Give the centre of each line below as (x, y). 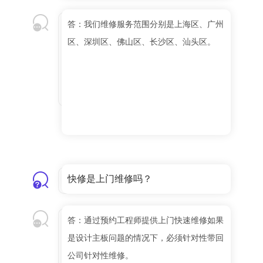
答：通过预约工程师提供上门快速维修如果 (146, 220)
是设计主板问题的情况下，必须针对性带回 (146, 238)
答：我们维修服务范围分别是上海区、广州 (146, 24)
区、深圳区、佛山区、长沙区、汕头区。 (141, 42)
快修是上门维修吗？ (110, 179)
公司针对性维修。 (100, 256)
